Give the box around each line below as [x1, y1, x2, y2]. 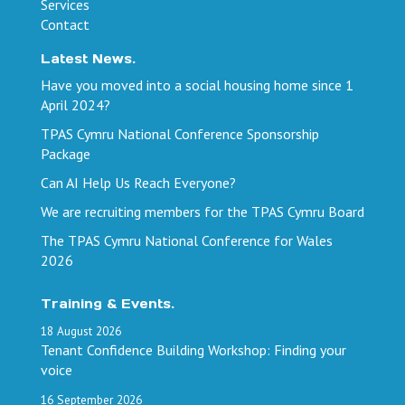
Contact [41, 14, 89, 33]
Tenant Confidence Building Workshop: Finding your [41, 340, 346, 359]
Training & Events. [41, 295, 174, 312]
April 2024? [41, 95, 110, 114]
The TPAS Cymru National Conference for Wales [41, 231, 333, 250]
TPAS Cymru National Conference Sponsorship [41, 124, 319, 143]
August [57, 322, 92, 339]
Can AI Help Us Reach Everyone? [41, 173, 236, 192]
